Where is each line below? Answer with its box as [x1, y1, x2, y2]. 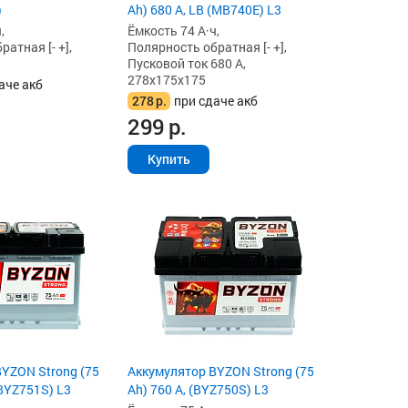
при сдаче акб [174, 91, 259, 109]
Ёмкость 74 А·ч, [127, 21, 220, 39]
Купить [147, 149, 190, 168]
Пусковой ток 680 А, [127, 54, 247, 72]
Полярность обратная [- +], [127, 37, 288, 56]
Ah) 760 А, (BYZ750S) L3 [127, 380, 270, 398]
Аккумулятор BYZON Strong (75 [127, 362, 315, 380]
